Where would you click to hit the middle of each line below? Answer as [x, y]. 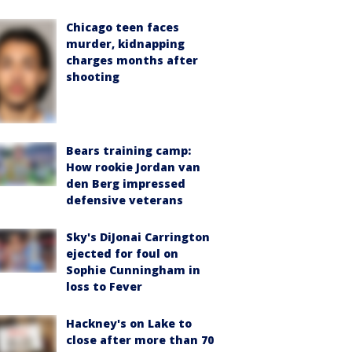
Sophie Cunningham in [133, 270]
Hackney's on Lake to [129, 324]
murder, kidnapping [125, 44]
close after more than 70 [140, 340]
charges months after [132, 60]
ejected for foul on [122, 254]
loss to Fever [104, 287]
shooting [93, 77]
